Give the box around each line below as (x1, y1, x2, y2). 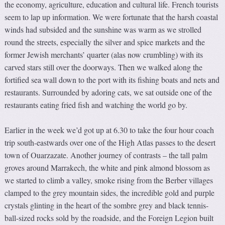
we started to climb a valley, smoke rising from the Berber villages (5, 175, 213, 186)
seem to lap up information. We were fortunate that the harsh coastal (5, 12, 218, 23)
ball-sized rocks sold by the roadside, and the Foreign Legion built (5, 212, 214, 223)
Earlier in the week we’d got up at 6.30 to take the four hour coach (5, 125, 214, 136)
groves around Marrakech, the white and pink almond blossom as (5, 162, 210, 173)
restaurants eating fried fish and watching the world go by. (5, 99, 188, 110)
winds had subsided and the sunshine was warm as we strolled (5, 24, 202, 35)
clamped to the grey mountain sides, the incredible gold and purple (5, 187, 215, 198)
